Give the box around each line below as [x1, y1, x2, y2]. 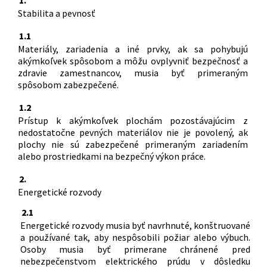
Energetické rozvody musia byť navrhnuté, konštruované [20, 219, 250, 231]
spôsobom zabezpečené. [17, 78, 119, 91]
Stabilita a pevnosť [17, 7, 95, 19]
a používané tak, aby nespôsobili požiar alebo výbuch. [20, 231, 250, 243]
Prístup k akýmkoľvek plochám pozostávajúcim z [17, 114, 248, 126]
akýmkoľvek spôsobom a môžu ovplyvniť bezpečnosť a [17, 54, 248, 67]
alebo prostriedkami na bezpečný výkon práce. [17, 150, 206, 162]
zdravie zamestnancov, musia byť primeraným [17, 66, 248, 79]
